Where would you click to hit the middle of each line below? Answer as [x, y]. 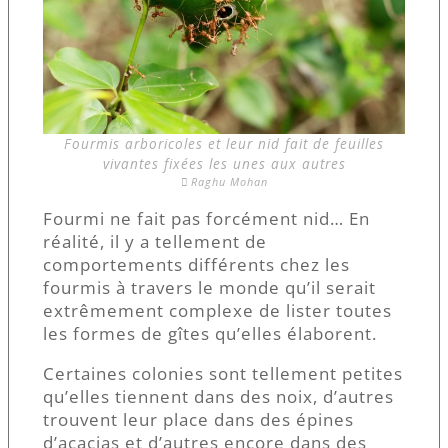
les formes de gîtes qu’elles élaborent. [210, 334]
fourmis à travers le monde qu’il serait [209, 288]
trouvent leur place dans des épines [198, 420]
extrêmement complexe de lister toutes [217, 311]
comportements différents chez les [196, 265]
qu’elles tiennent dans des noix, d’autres [218, 397]
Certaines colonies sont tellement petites [223, 374]
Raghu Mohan [229, 182]
